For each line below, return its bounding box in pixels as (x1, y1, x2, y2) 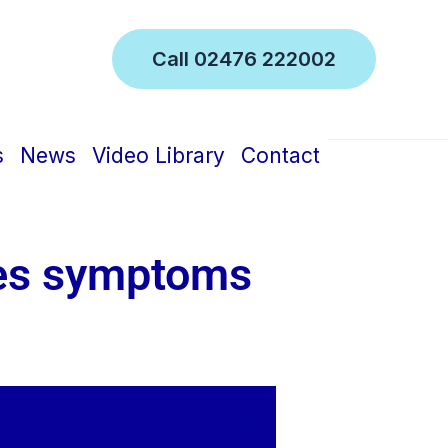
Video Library (91, 143, 225, 168)
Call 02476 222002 (152, 47, 336, 71)
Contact (240, 143, 320, 168)
